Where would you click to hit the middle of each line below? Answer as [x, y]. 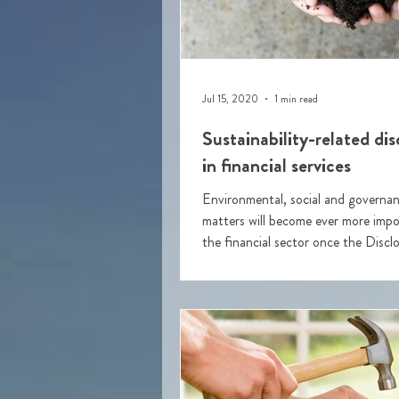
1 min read [296, 99]
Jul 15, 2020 [230, 99]
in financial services [277, 165]
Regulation [232, 263]
